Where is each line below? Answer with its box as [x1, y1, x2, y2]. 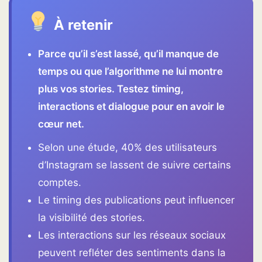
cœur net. [38, 118, 84, 130]
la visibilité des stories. [38, 211, 145, 223]
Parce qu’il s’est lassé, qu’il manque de [38, 47, 219, 60]
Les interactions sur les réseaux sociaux [38, 229, 226, 241]
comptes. [38, 176, 81, 188]
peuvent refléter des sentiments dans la [38, 246, 226, 258]
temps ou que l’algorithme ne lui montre [38, 65, 223, 77]
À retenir [50, 16, 113, 33]
